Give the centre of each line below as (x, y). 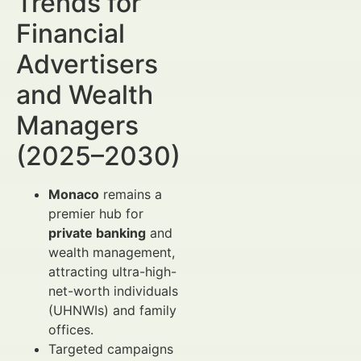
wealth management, (112, 252)
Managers (77, 125)
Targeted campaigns (111, 349)
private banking (97, 233)
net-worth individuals (113, 291)
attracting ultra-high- (112, 272)
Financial (71, 33)
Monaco (74, 194)
